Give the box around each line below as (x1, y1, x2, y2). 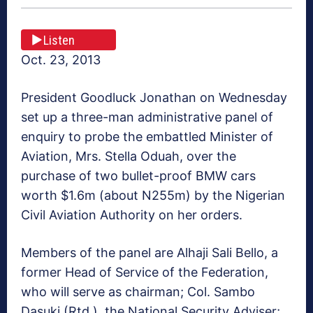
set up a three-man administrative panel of (21, 110, 273, 125)
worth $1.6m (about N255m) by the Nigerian (21, 188, 285, 203)
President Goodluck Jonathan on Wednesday (21, 90, 287, 105)
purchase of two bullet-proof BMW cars (21, 168, 256, 184)
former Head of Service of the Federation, (21, 265, 268, 280)
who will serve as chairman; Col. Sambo (21, 284, 255, 300)
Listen (43, 32, 75, 48)
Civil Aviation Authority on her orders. (21, 208, 242, 223)
